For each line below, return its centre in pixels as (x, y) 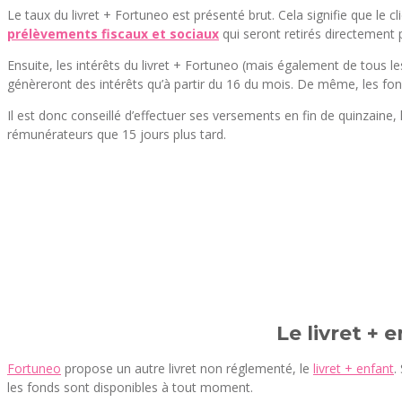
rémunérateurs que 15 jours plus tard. (117, 135)
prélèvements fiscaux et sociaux (113, 34)
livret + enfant (354, 368)
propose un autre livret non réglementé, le (187, 368)
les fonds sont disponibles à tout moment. (130, 387)
